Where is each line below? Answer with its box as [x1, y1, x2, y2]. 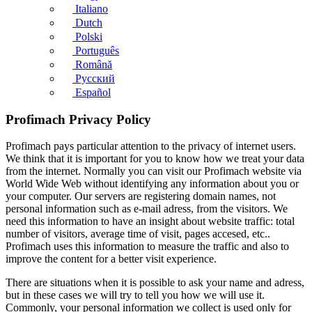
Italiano [75, 3, 108, 15]
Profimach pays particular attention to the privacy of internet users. [6, 140, 296, 153]
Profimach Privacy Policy [6, 111, 151, 127]
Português [75, 45, 119, 56]
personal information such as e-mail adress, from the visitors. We [6, 203, 288, 215]
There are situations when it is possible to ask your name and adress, [6, 276, 304, 289]
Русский [75, 72, 115, 84]
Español [75, 86, 111, 98]
